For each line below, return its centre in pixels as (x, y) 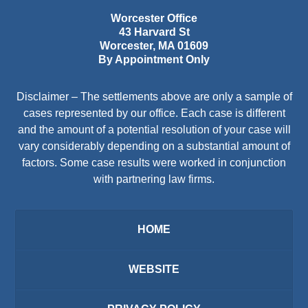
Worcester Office (154, 19)
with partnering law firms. (154, 179)
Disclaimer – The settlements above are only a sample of (154, 97)
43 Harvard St (154, 32)
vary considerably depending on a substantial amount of (154, 146)
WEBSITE (154, 269)
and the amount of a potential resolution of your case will (154, 130)
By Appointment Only (154, 60)
